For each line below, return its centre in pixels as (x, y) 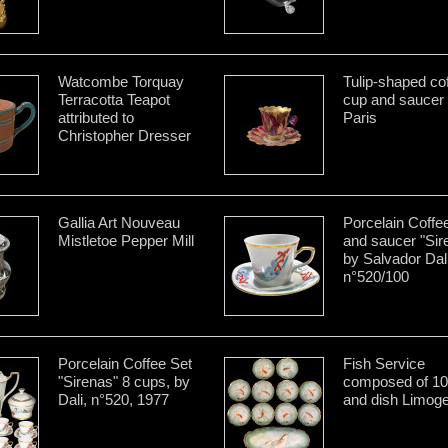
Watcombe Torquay (121, 81)
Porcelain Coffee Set (125, 363)
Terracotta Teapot (114, 99)
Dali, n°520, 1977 (113, 399)
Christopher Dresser (124, 135)
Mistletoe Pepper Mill (126, 240)
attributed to (96, 117)
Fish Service (384, 363)
